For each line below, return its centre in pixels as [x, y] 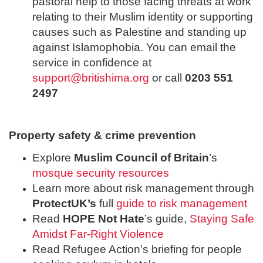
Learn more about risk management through [143, 188]
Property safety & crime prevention [102, 136]
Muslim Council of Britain [141, 157]
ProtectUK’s [66, 203]
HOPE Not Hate [104, 218]
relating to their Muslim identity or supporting [143, 17]
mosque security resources [101, 173]
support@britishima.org [91, 78]
